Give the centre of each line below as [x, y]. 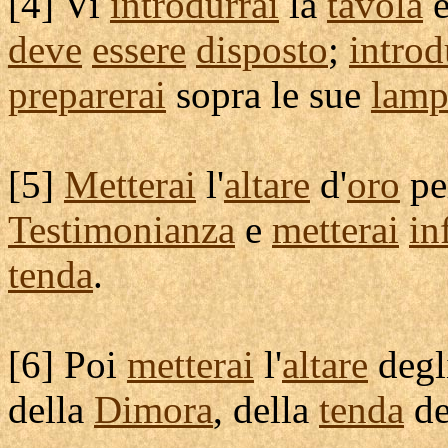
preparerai [87, 94]
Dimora [153, 409]
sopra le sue [268, 94]
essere [139, 49]
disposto [262, 49]
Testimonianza [121, 229]
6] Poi [74, 364]
